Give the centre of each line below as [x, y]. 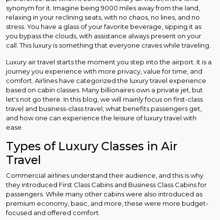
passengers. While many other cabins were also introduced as [104, 194]
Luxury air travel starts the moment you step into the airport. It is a [109, 62]
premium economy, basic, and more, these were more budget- [107, 204]
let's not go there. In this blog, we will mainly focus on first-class [104, 99]
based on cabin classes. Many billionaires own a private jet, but [104, 90]
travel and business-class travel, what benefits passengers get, [104, 109]
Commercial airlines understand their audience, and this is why [105, 176]
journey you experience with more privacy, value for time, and [104, 71]
